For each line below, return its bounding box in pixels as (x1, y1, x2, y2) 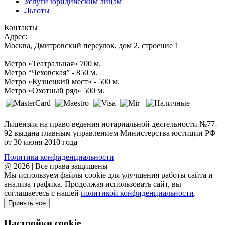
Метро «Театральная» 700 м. (4, 59, 101, 68)
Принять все (8, 199, 46, 207)
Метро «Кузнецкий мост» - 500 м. (4, 77, 120, 86)
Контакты (4, 23, 38, 32)
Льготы (24, 6, 50, 15)
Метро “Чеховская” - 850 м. (4, 68, 97, 77)
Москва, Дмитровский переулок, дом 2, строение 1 (4, 41, 179, 50)
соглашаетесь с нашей (4, 188, 81, 197)
